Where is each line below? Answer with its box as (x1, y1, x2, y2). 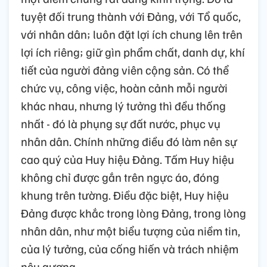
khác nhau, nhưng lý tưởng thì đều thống (21, 98, 226, 114)
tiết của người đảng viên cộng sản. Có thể (21, 62, 229, 78)
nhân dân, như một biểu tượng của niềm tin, (21, 223, 240, 239)
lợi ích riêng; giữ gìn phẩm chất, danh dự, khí (21, 44, 245, 60)
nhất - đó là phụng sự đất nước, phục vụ (21, 116, 221, 132)
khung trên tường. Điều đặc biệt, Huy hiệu (21, 187, 229, 203)
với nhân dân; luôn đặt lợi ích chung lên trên (21, 26, 243, 42)
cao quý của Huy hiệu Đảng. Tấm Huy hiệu (21, 151, 234, 167)
